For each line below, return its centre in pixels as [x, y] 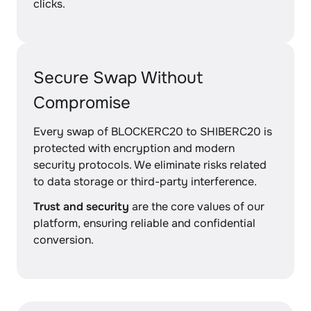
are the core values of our [197, 207]
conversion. [64, 240]
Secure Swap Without [118, 78]
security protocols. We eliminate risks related [150, 165]
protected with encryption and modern [134, 148]
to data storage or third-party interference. [145, 182]
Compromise [82, 103]
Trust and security [81, 207]
